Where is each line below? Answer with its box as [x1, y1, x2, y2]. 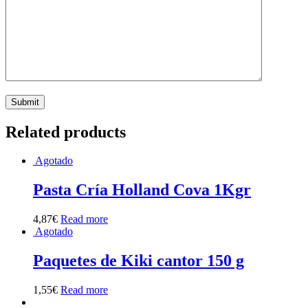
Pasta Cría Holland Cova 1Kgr [33, 181, 251, 199]
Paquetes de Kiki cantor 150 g [33, 252, 244, 270]
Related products [5, 122, 126, 141]
